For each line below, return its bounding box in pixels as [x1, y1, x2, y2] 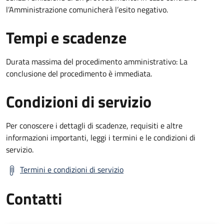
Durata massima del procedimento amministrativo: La [6, 55, 187, 67]
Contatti [6, 186, 62, 210]
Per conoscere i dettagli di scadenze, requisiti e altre [6, 119, 182, 131]
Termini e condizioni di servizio [20, 163, 123, 175]
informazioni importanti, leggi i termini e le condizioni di [6, 131, 195, 143]
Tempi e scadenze [6, 25, 126, 49]
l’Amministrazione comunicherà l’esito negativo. [6, 3, 168, 15]
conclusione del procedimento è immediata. [6, 67, 152, 79]
